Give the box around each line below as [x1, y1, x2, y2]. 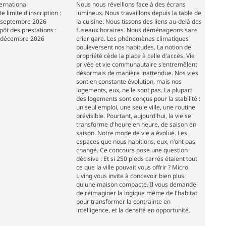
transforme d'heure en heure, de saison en [76, 120, 196, 129]
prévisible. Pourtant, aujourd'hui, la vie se [76, 111, 191, 121]
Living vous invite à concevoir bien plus [76, 172, 184, 181]
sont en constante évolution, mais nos [76, 77, 182, 86]
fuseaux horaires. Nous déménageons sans [76, 26, 198, 35]
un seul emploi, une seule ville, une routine [76, 103, 195, 112]
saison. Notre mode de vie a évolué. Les [76, 129, 187, 138]
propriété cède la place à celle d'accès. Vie [76, 51, 195, 61]
